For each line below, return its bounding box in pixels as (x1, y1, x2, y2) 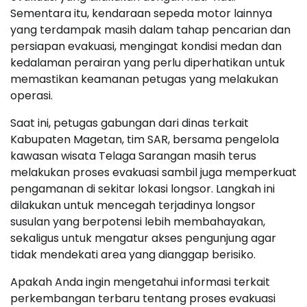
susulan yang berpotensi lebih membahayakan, (10, 214, 265, 230)
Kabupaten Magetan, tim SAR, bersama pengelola (10, 132, 279, 148)
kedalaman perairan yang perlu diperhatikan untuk (10, 55, 285, 71)
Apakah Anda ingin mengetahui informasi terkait (10, 274, 270, 291)
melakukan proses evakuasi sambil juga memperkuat (10, 164, 297, 181)
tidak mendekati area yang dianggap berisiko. (10, 247, 256, 263)
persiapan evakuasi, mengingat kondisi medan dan (10, 38, 282, 55)
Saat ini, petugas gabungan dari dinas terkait (10, 115, 249, 132)
